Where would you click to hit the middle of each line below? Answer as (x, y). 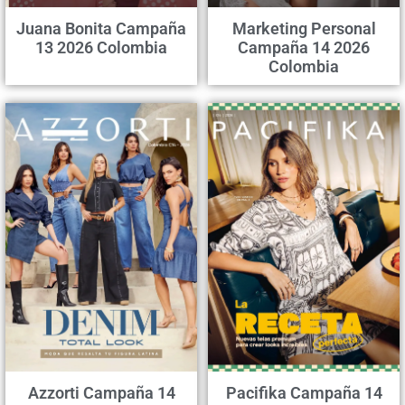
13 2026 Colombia (101, 47)
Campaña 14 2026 (304, 47)
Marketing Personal (304, 28)
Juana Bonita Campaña (101, 28)
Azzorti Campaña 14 (101, 392)
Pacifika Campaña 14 (304, 392)
